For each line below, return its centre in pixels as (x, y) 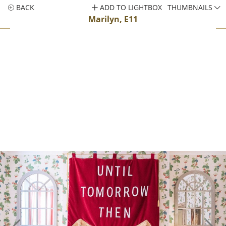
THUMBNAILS (191, 7)
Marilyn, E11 (113, 19)
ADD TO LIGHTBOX (130, 7)
